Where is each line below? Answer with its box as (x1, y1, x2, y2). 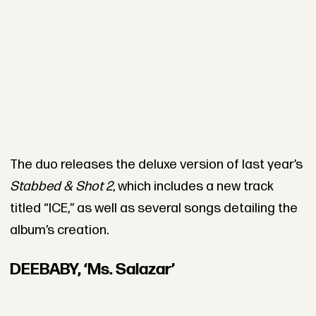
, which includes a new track (112, 178, 274, 195)
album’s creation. (9, 222, 109, 239)
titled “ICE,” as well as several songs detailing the (9, 200, 298, 217)
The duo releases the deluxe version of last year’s (9, 157, 303, 174)
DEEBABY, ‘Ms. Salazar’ (9, 259, 175, 279)
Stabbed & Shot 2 (9, 178, 113, 195)
